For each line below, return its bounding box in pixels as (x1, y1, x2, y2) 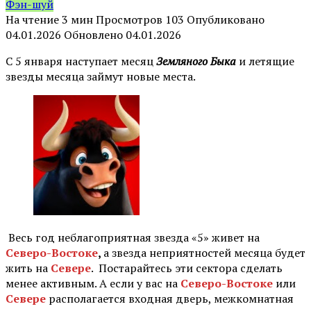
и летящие (236, 53, 294, 69)
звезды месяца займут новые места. (6, 68, 196, 84)
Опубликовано (187, 11, 264, 27)
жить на (6, 260, 51, 276)
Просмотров (96, 11, 162, 27)
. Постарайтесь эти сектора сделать (91, 260, 283, 276)
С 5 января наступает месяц (6, 53, 156, 69)
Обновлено (64, 26, 123, 42)
